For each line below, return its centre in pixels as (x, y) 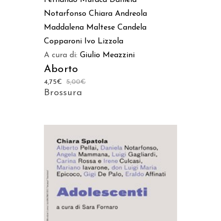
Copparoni (63, 41)
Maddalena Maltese (79, 27)
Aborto (61, 69)
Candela (132, 27)
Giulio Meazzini (107, 55)
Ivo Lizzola (104, 41)
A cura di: (62, 55)
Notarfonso (65, 14)
